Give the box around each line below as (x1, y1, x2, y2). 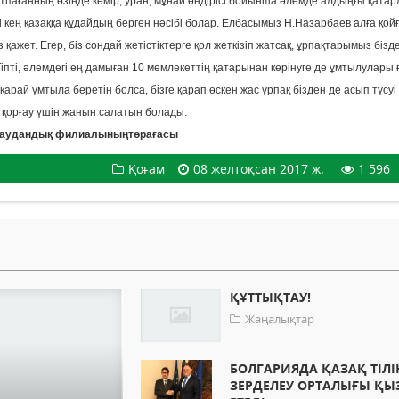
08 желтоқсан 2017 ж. (193, 160, 324, 178)
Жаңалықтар (245, 311, 315, 328)
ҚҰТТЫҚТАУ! (230, 289, 312, 306)
